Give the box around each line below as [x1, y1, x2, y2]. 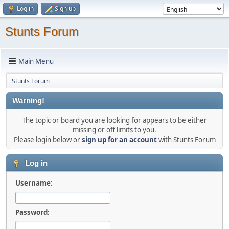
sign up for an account [81, 135, 157, 144]
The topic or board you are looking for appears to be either [22, 116, 207, 125]
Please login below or [13, 135, 82, 144]
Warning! [12, 97, 44, 105]
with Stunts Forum [156, 135, 216, 144]
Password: [15, 208, 50, 217]
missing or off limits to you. [73, 125, 156, 134]
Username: [15, 178, 53, 188]
